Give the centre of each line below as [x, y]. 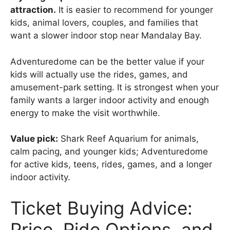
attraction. [33, 10]
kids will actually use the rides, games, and [99, 74]
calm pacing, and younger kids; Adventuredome [109, 152]
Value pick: [34, 139]
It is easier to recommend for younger [135, 10]
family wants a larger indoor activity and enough [110, 100]
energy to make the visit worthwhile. [85, 113]
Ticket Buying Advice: [101, 208]
